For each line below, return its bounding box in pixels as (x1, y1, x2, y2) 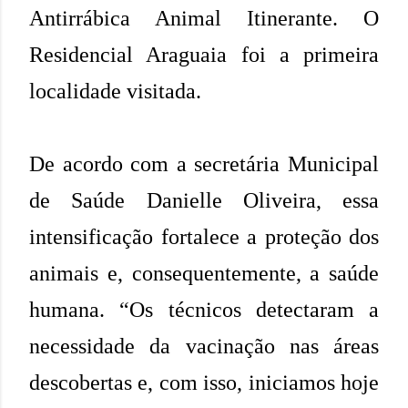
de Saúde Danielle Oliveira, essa (29, 188, 379, 212)
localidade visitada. (29, 78, 201, 103)
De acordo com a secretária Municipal (29, 151, 379, 176)
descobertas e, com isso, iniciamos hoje (29, 370, 379, 394)
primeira (303, 42, 379, 66)
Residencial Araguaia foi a (29, 42, 290, 66)
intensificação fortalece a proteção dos (29, 224, 379, 249)
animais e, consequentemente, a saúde (29, 260, 379, 285)
